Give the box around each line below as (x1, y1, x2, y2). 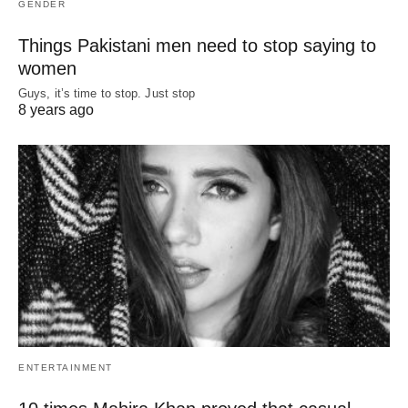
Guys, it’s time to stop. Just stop (18, 86, 196, 100)
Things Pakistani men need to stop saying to (18, 35, 376, 56)
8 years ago (18, 101, 94, 117)
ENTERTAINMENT (18, 362, 113, 372)
